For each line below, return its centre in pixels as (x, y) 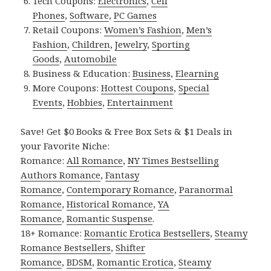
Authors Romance (61, 175)
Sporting (171, 44)
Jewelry (131, 44)
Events (48, 103)
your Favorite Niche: (65, 146)
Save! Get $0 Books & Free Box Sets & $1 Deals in (127, 132)
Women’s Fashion (143, 30)
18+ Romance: (53, 233)
